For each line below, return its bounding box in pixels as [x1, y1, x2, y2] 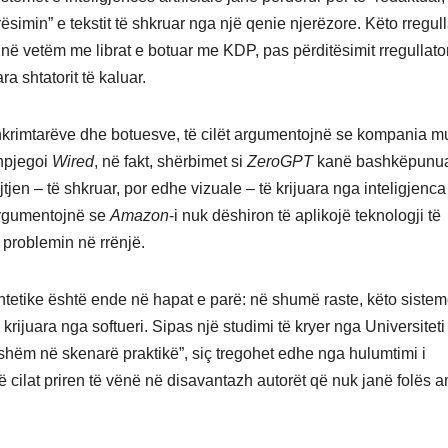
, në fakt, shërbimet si [94, 153, 247, 171]
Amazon [110, 207, 169, 225]
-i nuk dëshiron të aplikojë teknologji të [169, 207, 441, 225]
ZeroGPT [247, 153, 313, 171]
